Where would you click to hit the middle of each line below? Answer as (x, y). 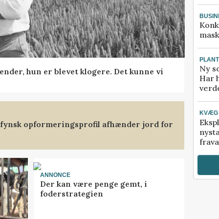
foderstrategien (71, 194)
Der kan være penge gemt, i (93, 184)
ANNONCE (55, 175)
